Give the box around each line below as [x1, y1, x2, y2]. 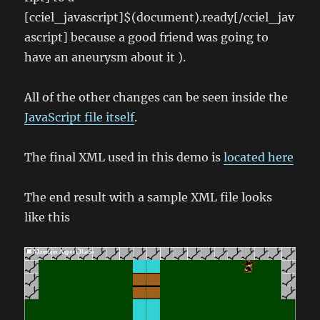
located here [224, 150, 294, 165]
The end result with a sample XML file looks [24, 190, 273, 205]
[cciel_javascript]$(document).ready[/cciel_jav [24, 10, 295, 25]
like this [24, 210, 71, 225]
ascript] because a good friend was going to [24, 30, 269, 45]
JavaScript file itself [24, 110, 135, 125]
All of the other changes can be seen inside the [24, 90, 289, 105]
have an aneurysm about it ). [24, 50, 186, 65]
